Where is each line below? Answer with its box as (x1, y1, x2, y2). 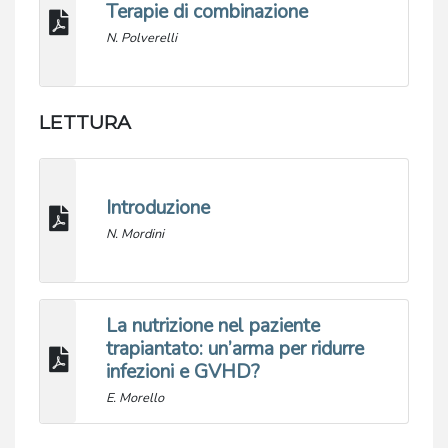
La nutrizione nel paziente (106, 313, 321, 340)
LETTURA (39, 110, 131, 135)
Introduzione (106, 195, 211, 222)
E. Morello (106, 389, 165, 408)
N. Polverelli (106, 29, 178, 48)
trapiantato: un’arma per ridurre (106, 336, 365, 363)
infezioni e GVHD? (106, 359, 261, 386)
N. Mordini (106, 225, 165, 244)
